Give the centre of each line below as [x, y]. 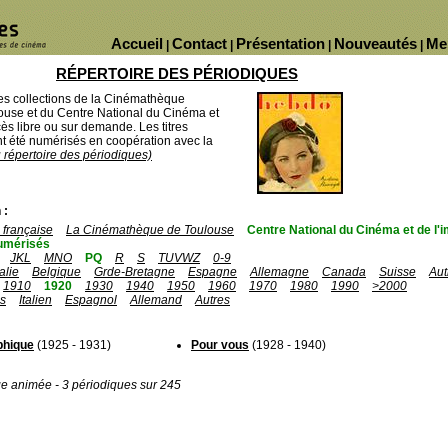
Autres [212, 300]
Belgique [56, 272]
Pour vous [220, 345]
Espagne [212, 272]
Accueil [137, 43]
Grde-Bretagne [134, 272]
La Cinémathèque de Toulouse [150, 230]
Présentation [280, 43]
